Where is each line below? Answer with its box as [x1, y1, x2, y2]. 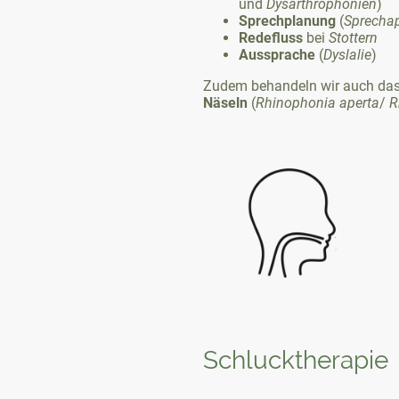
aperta [339, 94, 379, 111]
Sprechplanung [239, 12, 336, 29]
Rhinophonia [256, 94, 336, 111]
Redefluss [239, 28, 303, 46]
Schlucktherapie [203, 345, 388, 375]
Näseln [203, 94, 248, 111]
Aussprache [239, 45, 315, 63]
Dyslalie [323, 45, 371, 63]
